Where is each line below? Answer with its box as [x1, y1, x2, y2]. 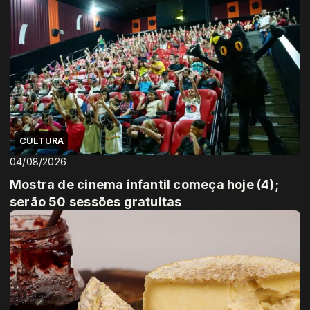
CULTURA [19, 134, 64, 146]
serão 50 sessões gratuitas [10, 194, 182, 209]
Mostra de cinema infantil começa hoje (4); [10, 176, 279, 192]
